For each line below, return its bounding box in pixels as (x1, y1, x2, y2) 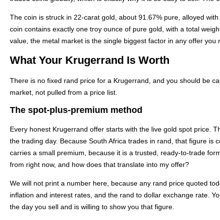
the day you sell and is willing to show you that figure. (10, 203, 174, 211)
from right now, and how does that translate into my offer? (10, 160, 189, 168)
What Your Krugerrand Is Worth (10, 54, 169, 66)
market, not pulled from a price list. (10, 88, 117, 96)
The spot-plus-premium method (10, 105, 142, 115)
